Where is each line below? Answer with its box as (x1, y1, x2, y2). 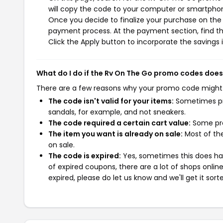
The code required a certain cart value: (48, 118, 191, 128)
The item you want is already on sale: (48, 129, 183, 139)
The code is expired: (48, 151, 121, 161)
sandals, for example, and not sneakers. (48, 107, 186, 117)
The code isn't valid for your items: (48, 96, 174, 106)
